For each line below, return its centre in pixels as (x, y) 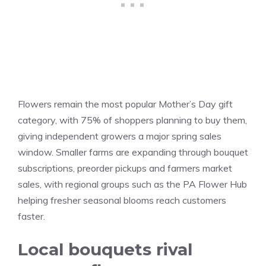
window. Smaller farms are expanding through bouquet (133, 152)
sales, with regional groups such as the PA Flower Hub (132, 184)
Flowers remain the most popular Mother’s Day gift (125, 104)
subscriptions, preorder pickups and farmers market (125, 168)
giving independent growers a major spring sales (120, 136)
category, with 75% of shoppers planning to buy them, (132, 120)
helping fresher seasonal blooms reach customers (122, 200)
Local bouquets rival (105, 250)
